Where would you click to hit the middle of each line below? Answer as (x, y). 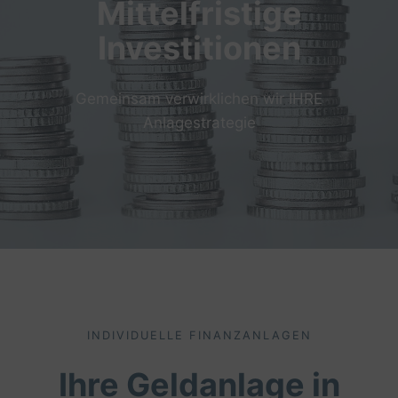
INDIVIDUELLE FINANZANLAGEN (199, 335)
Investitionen (199, 48)
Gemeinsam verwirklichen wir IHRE (199, 99)
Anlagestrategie (199, 123)
